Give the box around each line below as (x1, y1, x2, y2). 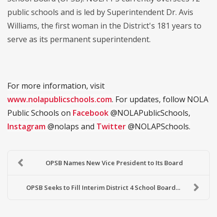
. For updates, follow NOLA (112, 94, 208, 105)
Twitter (96, 121, 126, 132)
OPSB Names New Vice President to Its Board (45, 158, 183, 168)
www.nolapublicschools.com (7, 94, 112, 105)
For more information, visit (7, 80, 105, 92)
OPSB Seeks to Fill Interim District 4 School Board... (26, 183, 180, 192)
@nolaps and (46, 121, 96, 132)
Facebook (73, 108, 108, 119)
